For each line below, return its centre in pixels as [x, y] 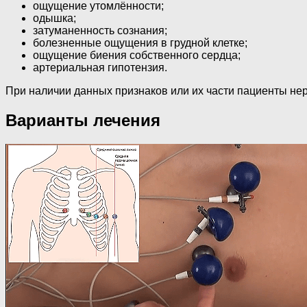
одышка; [54, 19]
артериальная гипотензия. [100, 68]
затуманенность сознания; [100, 31]
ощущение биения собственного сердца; [137, 56]
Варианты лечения [83, 121]
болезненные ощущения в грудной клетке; [140, 43]
